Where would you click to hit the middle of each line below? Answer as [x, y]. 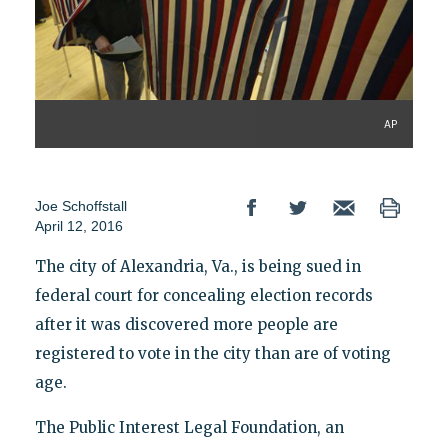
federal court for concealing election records [203, 295]
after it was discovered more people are [186, 324]
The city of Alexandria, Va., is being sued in [197, 266]
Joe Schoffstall [80, 205]
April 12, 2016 [78, 225]
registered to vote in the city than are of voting [212, 353]
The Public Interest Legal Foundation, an [189, 427]
